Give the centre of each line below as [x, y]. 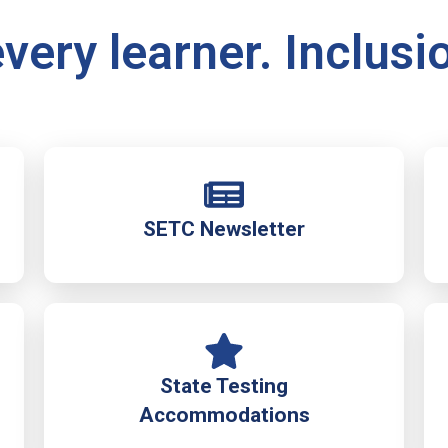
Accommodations [224, 414]
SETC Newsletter [224, 229]
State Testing [224, 385]
